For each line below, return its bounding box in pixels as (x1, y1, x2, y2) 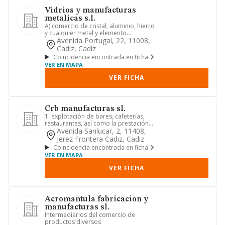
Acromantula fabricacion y (45, 195, 148, 203)
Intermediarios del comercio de (45, 210, 135, 219)
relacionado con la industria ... (45, 36, 131, 44)
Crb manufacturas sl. (45, 105, 126, 113)
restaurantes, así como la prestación (45, 119, 149, 128)
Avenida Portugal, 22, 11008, (57, 36, 150, 45)
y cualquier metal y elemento (45, 29, 127, 37)
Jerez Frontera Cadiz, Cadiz (57, 134, 144, 144)
